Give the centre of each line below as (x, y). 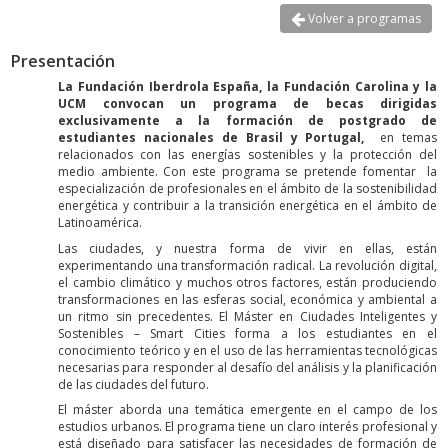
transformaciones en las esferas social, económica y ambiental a (247, 299)
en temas (401, 138)
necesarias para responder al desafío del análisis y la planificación (247, 367)
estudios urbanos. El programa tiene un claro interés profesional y (247, 427)
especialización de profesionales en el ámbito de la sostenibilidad (247, 189)
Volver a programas (363, 18)
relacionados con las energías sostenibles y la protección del (247, 155)
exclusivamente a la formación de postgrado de (247, 121)
